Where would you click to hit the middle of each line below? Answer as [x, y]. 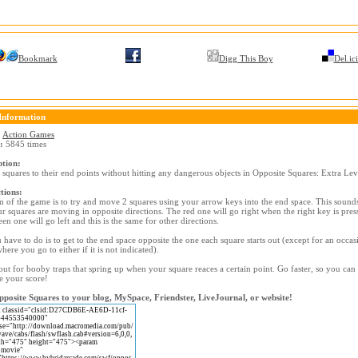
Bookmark [38, 58]
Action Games [28, 134]
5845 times [25, 144]
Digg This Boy [246, 58]
